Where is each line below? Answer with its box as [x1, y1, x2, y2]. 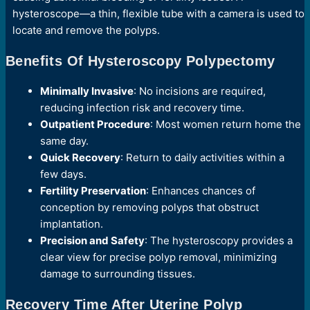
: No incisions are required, [134, 84, 266, 98]
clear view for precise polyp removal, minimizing [40, 250, 277, 264]
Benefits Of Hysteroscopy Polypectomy [6, 53, 275, 69]
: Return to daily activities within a [120, 150, 284, 164]
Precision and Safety [40, 233, 145, 247]
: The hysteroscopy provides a [145, 233, 293, 247]
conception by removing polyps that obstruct [40, 200, 259, 214]
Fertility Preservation [40, 183, 146, 197]
